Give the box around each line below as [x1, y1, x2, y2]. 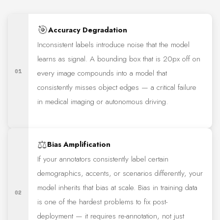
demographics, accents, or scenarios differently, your [37, 168, 203, 179]
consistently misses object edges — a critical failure [37, 82, 197, 93]
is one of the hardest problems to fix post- [37, 196, 168, 208]
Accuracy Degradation [48, 24, 128, 35]
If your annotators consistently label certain [37, 154, 169, 165]
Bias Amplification [47, 138, 111, 150]
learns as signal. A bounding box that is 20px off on [37, 54, 201, 65]
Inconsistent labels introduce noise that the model [37, 39, 190, 51]
